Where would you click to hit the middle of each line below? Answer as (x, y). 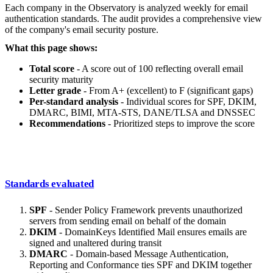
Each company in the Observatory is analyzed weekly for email (126, 8)
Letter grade (55, 91)
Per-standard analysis (74, 102)
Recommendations (67, 124)
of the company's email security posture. (82, 30)
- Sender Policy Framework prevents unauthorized (145, 210)
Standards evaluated (50, 184)
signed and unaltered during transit (95, 243)
